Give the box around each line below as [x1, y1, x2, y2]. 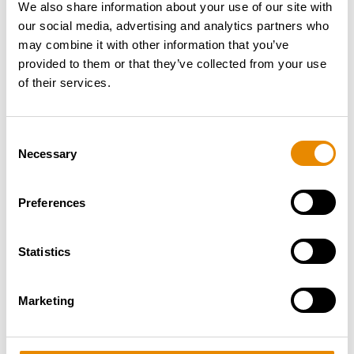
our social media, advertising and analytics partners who [18, 19, 329, 32]
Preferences [18, 195, 86, 209]
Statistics [18, 244, 70, 258]
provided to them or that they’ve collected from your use [18, 57, 326, 70]
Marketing [18, 293, 74, 307]
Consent [6, 130, 50, 144]
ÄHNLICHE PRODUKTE [16, 330, 190, 350]
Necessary [18, 146, 77, 160]
